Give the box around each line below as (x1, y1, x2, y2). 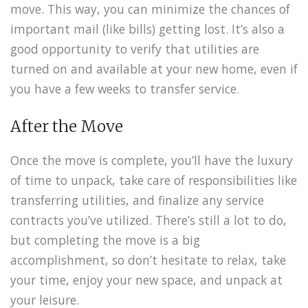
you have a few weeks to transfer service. (10, 80, 239, 97)
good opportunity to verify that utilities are (10, 40, 259, 57)
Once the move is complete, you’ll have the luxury (10, 152, 293, 169)
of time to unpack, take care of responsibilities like (10, 172, 297, 189)
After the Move (10, 117, 123, 137)
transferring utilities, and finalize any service (10, 192, 264, 209)
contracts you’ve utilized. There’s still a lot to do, (10, 212, 287, 229)
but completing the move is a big (10, 232, 200, 249)
